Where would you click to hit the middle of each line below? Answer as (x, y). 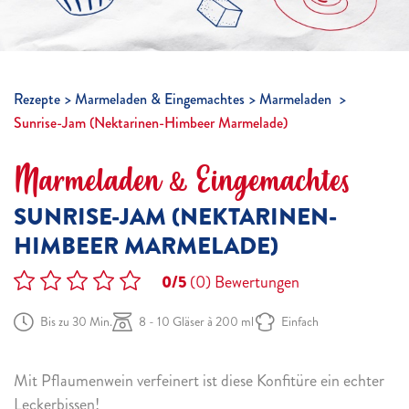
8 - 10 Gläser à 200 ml (196, 322)
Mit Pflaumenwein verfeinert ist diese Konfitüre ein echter (199, 381)
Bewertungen (255, 282)
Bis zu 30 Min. (76, 322)
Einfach (300, 322)
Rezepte (37, 99)
